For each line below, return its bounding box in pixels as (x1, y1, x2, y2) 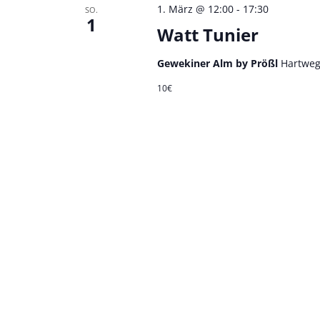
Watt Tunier (156, 22, 259, 46)
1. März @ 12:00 (156, 1, 234, 16)
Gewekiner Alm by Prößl (156, 56, 281, 70)
